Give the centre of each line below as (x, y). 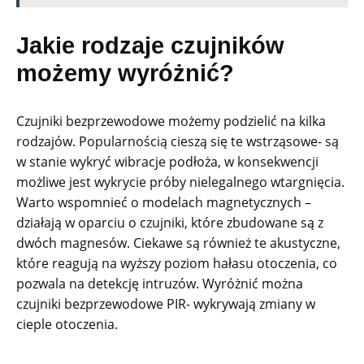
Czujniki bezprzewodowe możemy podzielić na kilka (171, 121)
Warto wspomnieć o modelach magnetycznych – (164, 203)
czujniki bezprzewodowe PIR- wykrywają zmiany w (166, 304)
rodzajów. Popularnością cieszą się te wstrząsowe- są (178, 142)
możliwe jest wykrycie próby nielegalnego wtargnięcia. (180, 182)
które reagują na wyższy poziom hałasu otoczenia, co (177, 264)
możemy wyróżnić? (125, 74)
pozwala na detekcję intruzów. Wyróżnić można (160, 284)
